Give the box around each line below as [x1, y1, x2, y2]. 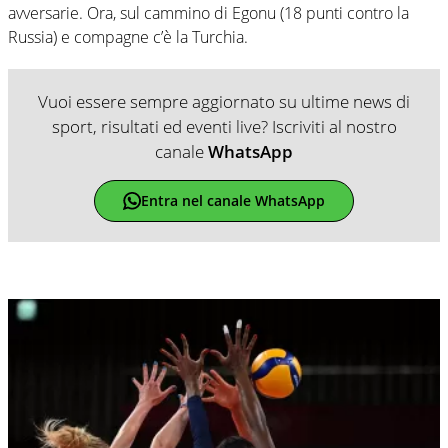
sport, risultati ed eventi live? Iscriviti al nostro [51, 114, 397, 138]
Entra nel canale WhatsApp [140, 191, 325, 211]
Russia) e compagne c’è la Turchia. [8, 25, 248, 48]
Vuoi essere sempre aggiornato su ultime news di [38, 89, 410, 113]
